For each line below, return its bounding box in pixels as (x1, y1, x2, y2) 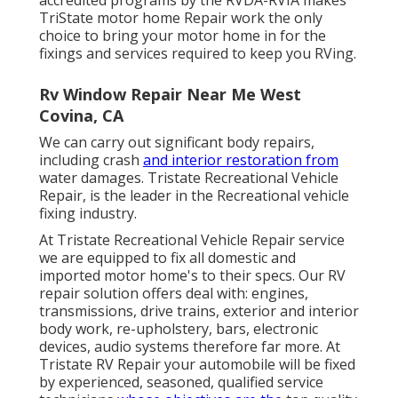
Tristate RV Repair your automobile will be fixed (39, 354, 355, 374)
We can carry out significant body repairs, (39, 131, 314, 152)
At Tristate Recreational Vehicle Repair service (39, 229, 345, 250)
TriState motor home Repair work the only (39, 7, 322, 28)
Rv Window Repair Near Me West (39, 83, 301, 105)
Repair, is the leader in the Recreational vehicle (39, 185, 349, 205)
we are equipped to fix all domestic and (39, 247, 296, 267)
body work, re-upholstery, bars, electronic (39, 318, 318, 338)
